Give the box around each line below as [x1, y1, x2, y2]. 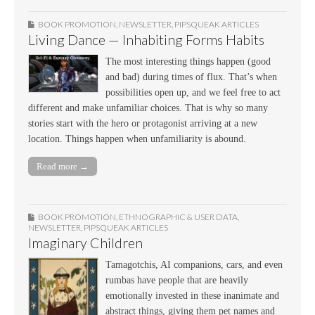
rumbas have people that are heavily [105, 275, 248, 286]
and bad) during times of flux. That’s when [105, 72, 277, 83]
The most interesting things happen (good [105, 56, 271, 67]
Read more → [37, 161, 89, 172]
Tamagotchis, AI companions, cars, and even [105, 259, 283, 271]
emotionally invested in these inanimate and [105, 290, 279, 302]
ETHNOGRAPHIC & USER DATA [119, 212, 238, 223]
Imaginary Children [28, 235, 143, 252]
